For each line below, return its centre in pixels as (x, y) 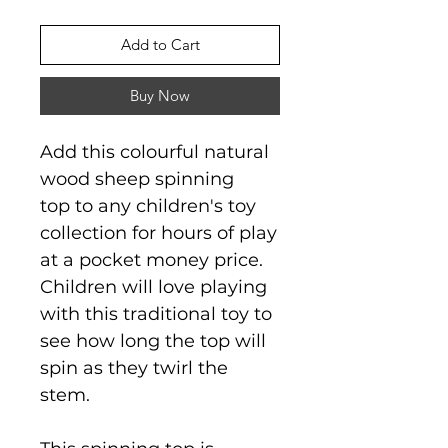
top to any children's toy (148, 205)
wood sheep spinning (137, 178)
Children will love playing (153, 286)
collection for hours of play (158, 232)
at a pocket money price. (151, 259)
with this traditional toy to (156, 313)
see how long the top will (153, 340)
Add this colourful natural (154, 151)
